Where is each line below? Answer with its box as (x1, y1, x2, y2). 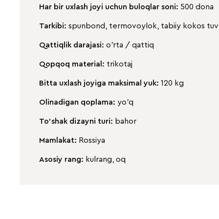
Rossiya (79, 136, 105, 144)
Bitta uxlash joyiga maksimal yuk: (39, 79, 161, 87)
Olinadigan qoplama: (39, 98, 117, 106)
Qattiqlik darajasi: (39, 41, 106, 49)
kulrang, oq (86, 155, 126, 163)
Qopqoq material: (39, 60, 107, 68)
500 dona (180, 2, 214, 11)
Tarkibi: (39, 22, 68, 30)
